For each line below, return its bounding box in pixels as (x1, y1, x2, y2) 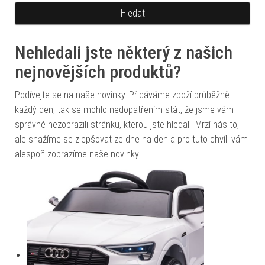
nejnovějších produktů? (15, 62, 181, 82)
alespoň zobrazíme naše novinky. (15, 148, 140, 160)
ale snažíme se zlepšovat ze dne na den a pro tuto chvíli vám (15, 134, 248, 145)
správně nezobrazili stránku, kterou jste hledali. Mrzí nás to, (15, 119, 239, 130)
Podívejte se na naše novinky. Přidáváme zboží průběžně (15, 89, 230, 101)
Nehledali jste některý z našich (15, 42, 232, 63)
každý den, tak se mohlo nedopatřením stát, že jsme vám (15, 104, 234, 115)
